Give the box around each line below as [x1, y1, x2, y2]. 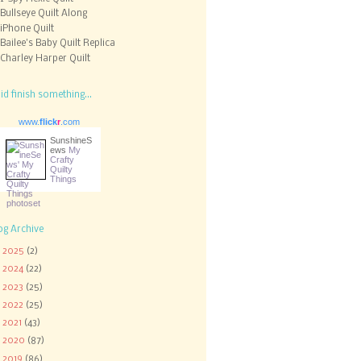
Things [50, 174, 77, 185]
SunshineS [50, 135, 92, 146]
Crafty [50, 155, 74, 165]
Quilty [50, 164, 73, 175]
